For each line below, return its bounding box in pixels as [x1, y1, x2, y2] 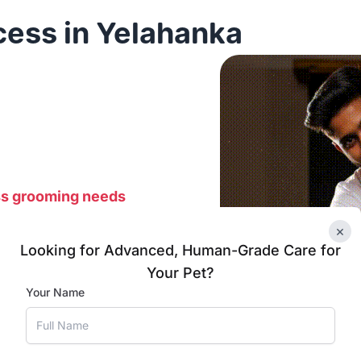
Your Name [26, 285, 85, 299]
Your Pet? [147, 264, 214, 281]
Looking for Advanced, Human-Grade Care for [20, 242, 341, 259]
